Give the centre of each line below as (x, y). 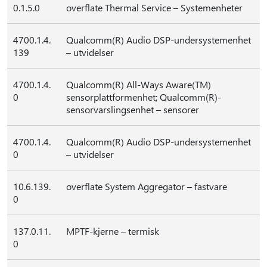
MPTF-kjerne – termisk (113, 231)
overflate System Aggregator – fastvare (147, 186)
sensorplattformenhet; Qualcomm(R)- (144, 97)
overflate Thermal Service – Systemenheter (154, 7)
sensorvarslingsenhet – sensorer (133, 109)
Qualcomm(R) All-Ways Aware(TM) (139, 84)
